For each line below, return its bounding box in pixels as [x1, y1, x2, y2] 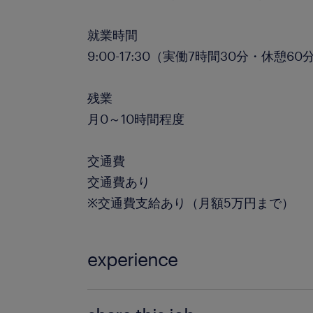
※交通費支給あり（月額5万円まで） [87, 195, 295, 210]
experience [87, 248, 178, 270]
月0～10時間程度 [87, 111, 185, 126]
